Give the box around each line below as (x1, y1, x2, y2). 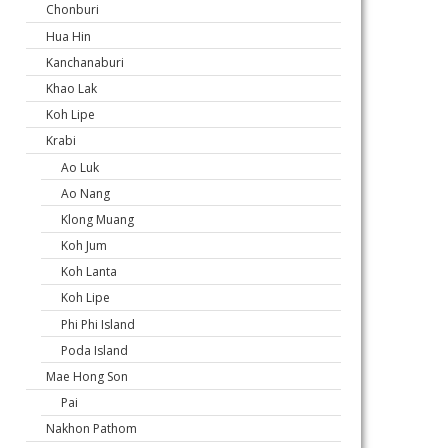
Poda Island (61, 341, 128, 359)
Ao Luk (61, 158, 99, 176)
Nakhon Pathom (46, 420, 137, 437)
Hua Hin (46, 27, 91, 45)
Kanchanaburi (46, 53, 124, 71)
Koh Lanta (61, 262, 117, 280)
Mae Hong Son (46, 367, 128, 385)
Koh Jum (61, 236, 107, 254)
